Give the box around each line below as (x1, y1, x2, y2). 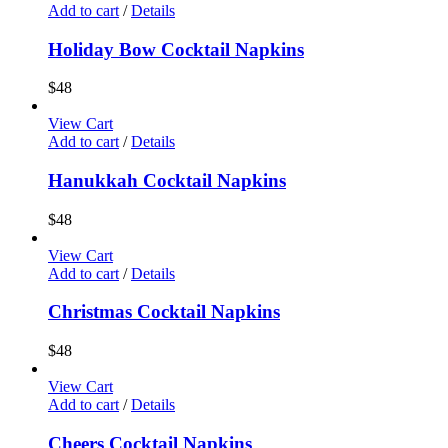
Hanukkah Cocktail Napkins (48, 169, 286, 191)
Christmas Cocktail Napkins (48, 301, 280, 323)
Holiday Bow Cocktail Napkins (48, 38, 304, 60)
